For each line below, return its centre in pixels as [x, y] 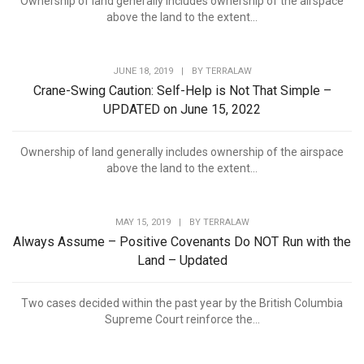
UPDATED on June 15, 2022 [182, 110]
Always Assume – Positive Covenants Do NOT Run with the [182, 242]
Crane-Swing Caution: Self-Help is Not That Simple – [182, 91]
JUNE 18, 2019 [143, 71]
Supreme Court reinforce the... [182, 320]
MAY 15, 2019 [143, 223]
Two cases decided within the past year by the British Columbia [182, 303]
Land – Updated [182, 261]
